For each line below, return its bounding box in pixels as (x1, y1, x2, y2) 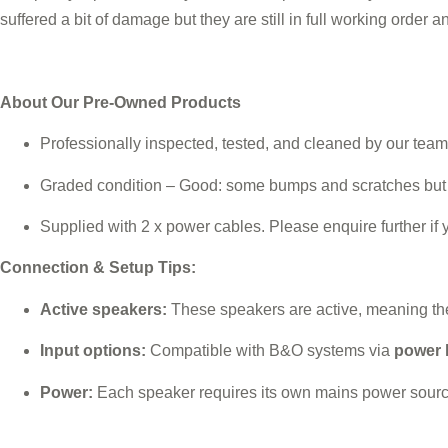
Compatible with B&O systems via (146, 342, 394, 360)
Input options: (40, 342, 146, 360)
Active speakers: (40, 300, 167, 318)
